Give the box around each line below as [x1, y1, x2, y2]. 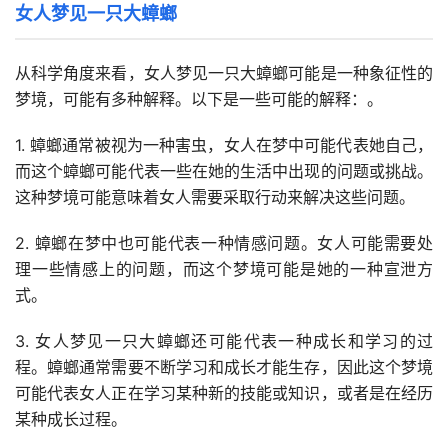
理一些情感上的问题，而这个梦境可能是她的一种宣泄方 [15, 259, 433, 280]
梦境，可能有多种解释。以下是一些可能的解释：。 [15, 89, 383, 110]
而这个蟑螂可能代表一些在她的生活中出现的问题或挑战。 [15, 161, 433, 182]
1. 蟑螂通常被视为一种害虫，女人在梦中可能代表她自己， [15, 135, 433, 156]
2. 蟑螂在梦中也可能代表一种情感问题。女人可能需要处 [15, 233, 433, 254]
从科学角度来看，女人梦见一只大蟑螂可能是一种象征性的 [15, 63, 433, 84]
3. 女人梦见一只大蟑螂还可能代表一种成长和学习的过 [15, 331, 433, 352]
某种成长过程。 [15, 409, 127, 430]
